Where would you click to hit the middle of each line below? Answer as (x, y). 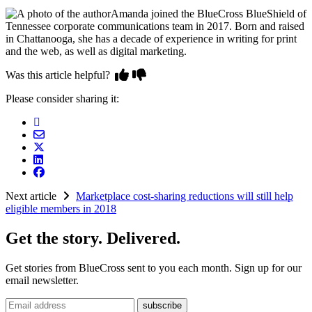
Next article (32, 196)
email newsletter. (42, 281)
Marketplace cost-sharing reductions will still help (185, 196)
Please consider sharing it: (62, 99)
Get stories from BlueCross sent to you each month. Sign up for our (154, 268)
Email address (36, 304)
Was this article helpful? (59, 75)
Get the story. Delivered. (93, 239)
